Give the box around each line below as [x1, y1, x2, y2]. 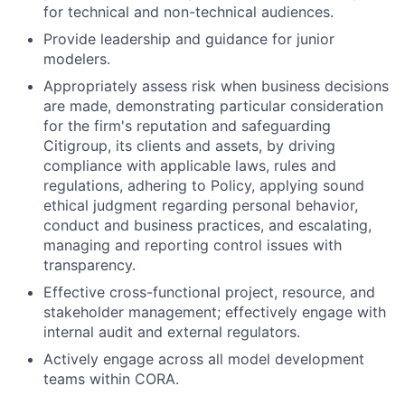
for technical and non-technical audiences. [43, 3, 334, 21]
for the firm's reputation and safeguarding [43, 117, 331, 135]
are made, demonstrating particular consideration [43, 97, 383, 115]
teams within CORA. [43, 370, 179, 388]
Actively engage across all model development [43, 350, 364, 368]
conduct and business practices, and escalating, [43, 216, 372, 234]
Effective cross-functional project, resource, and [43, 283, 375, 301]
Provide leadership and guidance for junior [43, 30, 334, 48]
